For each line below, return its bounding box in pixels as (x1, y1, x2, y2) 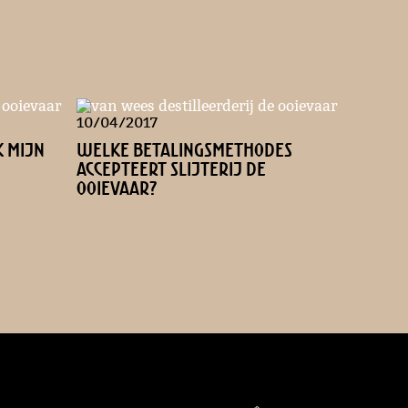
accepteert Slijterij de (76, 158, 266, 180)
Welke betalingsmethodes (76, 139, 292, 161)
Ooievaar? (76, 178, 157, 199)
